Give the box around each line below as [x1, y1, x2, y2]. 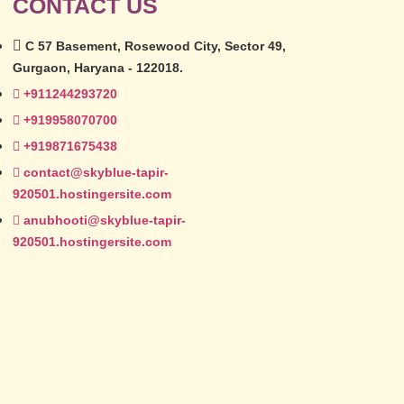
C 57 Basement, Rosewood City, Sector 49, [25, 39, 286, 54]
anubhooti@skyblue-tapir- [23, 213, 186, 228]
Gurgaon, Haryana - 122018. [13, 60, 183, 76]
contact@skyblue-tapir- [23, 165, 169, 180]
